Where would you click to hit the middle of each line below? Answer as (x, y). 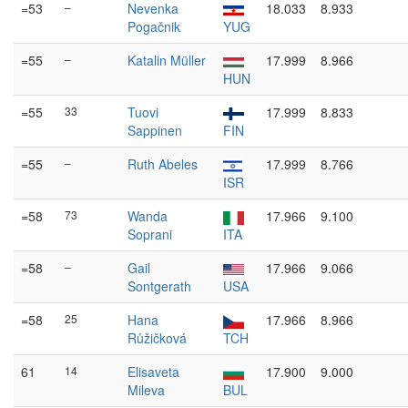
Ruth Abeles (163, 164)
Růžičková (157, 338)
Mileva (146, 390)
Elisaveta (153, 372)
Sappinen (155, 130)
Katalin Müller (167, 60)
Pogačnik (154, 26)
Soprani (150, 234)
